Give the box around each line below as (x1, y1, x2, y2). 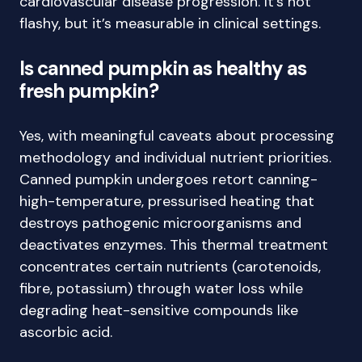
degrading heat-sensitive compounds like (19, 301, 298, 320)
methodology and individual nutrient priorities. (19, 148, 331, 167)
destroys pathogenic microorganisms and (19, 213, 301, 233)
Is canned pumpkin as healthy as (19, 56, 307, 81)
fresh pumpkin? (19, 78, 158, 103)
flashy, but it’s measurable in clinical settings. (19, 14, 321, 33)
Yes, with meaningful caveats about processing (19, 126, 335, 145)
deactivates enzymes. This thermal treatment (19, 235, 328, 255)
